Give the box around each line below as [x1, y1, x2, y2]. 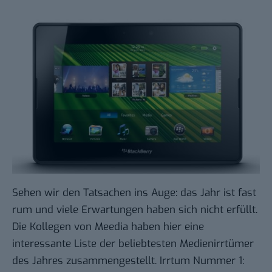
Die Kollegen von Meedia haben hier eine [12, 219, 204, 234]
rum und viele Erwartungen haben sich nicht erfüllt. [12, 202, 257, 217]
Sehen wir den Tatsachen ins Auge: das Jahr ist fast [12, 185, 256, 200]
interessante [12, 236, 74, 251]
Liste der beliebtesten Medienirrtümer [74, 236, 254, 251]
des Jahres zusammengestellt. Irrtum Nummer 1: [12, 253, 244, 268]
